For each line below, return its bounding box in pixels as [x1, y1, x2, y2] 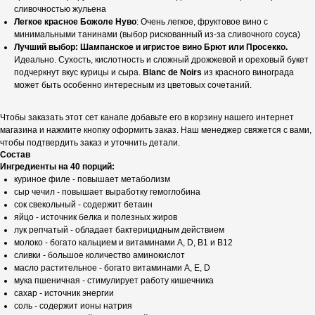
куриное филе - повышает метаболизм [14, 174, 170, 185]
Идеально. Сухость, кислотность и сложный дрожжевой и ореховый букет [14, 55, 309, 65]
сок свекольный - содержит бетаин [14, 200, 153, 210]
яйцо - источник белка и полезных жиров [14, 212, 177, 223]
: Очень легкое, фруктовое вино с [136, 17, 268, 27]
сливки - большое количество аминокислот [14, 250, 185, 261]
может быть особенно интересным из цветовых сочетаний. [14, 80, 252, 91]
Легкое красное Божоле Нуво [14, 17, 136, 27]
